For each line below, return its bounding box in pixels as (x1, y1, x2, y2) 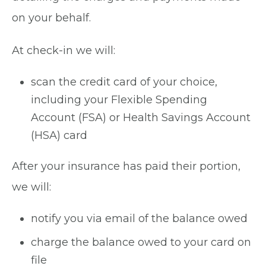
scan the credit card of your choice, (31, 75, 217, 88)
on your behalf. (12, 11, 91, 24)
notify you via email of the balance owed (31, 212, 248, 225)
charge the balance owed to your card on (31, 236, 251, 249)
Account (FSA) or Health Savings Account (31, 111, 251, 124)
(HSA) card (31, 129, 87, 142)
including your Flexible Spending (31, 93, 207, 106)
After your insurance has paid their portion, (12, 160, 240, 173)
